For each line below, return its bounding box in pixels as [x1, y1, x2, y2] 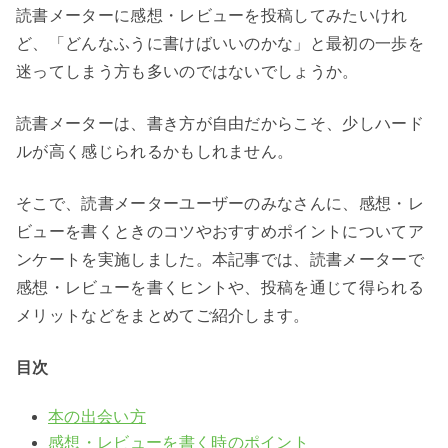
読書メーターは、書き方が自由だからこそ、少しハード [16, 115, 425, 133]
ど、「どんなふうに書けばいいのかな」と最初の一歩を [16, 35, 425, 53]
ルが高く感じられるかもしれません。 [16, 143, 294, 161]
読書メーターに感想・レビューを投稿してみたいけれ [16, 7, 408, 25]
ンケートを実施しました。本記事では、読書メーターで [16, 251, 424, 269]
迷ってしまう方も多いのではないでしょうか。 [16, 63, 359, 81]
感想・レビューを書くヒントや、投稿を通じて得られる [16, 279, 425, 297]
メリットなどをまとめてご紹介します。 [16, 307, 310, 325]
